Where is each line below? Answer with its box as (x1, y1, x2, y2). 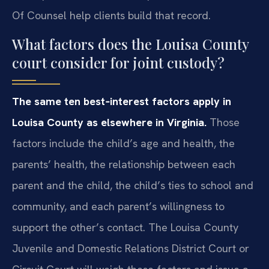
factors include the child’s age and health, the (12, 136, 235, 150)
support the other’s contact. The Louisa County (12, 220, 238, 234)
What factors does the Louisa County (12, 34, 249, 53)
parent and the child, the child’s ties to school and (12, 178, 253, 192)
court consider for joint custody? (12, 52, 225, 72)
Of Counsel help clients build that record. (12, 8, 211, 23)
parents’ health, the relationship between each (12, 157, 235, 171)
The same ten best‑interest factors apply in (12, 94, 231, 108)
